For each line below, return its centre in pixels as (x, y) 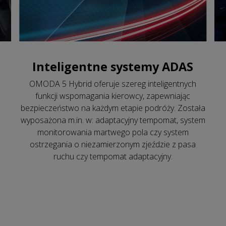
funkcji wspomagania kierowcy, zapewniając (113, 96)
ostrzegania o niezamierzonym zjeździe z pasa (113, 144)
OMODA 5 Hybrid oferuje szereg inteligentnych (113, 83)
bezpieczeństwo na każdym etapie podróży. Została (113, 108)
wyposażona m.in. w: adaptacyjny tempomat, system (113, 120)
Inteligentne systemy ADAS (113, 66)
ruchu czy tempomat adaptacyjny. (113, 156)
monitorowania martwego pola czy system (113, 132)
